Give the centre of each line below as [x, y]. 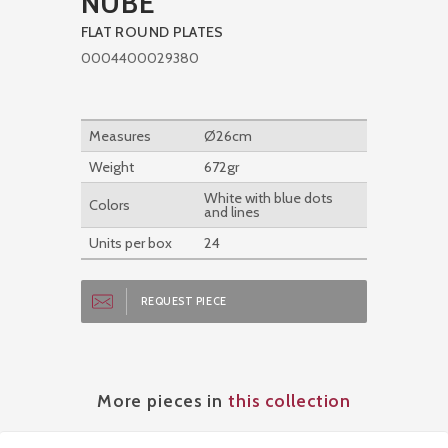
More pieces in [162, 401]
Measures [119, 136]
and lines [231, 212]
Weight [111, 167]
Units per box [130, 243]
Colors [109, 205]
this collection [290, 401]
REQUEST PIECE [183, 302]
